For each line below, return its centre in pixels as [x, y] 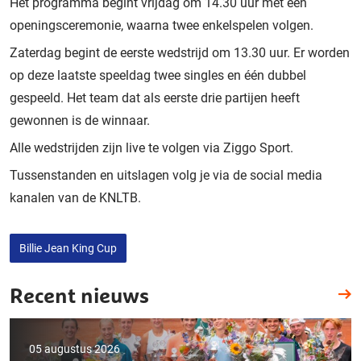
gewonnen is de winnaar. [80, 120]
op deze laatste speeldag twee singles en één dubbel [158, 75]
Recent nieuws [79, 295]
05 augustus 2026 [75, 349]
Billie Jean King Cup [68, 248]
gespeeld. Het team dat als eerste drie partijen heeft [155, 98]
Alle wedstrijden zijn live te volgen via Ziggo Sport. [151, 147]
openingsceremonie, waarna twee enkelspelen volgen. [162, 25]
